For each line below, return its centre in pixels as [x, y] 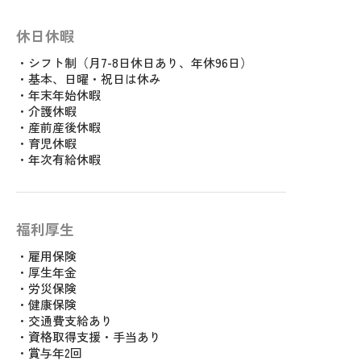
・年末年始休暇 [58, 95]
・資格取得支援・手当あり [89, 337]
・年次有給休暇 [58, 160]
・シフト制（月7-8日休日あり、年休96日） [134, 63]
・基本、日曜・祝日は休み [89, 79]
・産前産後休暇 [58, 127]
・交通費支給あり [64, 321]
